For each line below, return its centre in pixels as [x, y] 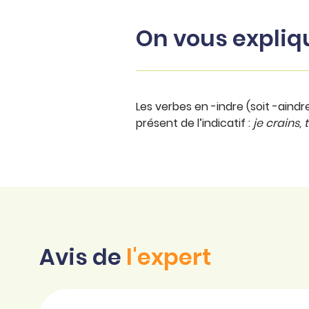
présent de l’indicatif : [195, 123]
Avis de [83, 257]
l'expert [169, 257]
